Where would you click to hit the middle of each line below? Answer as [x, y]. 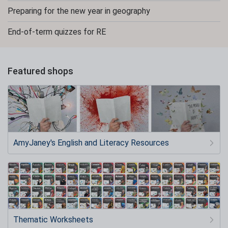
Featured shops [40, 71]
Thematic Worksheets [53, 219]
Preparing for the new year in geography [79, 11]
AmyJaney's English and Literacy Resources [91, 142]
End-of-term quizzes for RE [57, 32]
